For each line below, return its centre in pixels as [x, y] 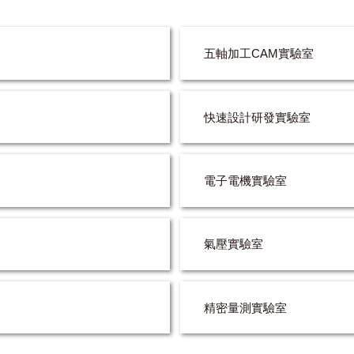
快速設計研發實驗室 [257, 117]
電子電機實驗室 [245, 180]
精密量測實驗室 [245, 307]
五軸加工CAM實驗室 [258, 54]
